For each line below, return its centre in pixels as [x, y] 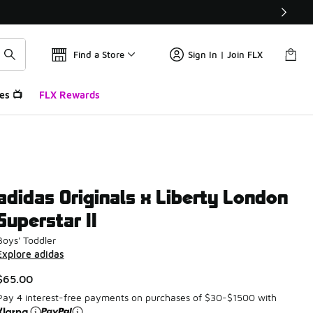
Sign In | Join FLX [225, 54]
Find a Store [99, 54]
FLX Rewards [69, 95]
